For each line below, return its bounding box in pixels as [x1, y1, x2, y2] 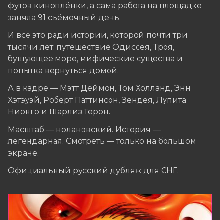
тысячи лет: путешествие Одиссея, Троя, [8, 42, 174, 52]
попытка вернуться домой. [8, 66, 119, 76]
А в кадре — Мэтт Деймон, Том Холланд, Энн [8, 83, 191, 93]
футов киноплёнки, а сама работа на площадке [8, 1, 202, 11]
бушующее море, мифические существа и [8, 54, 183, 64]
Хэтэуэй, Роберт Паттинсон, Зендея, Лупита [8, 95, 186, 105]
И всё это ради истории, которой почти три [8, 30, 188, 40]
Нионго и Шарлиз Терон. [8, 107, 110, 117]
